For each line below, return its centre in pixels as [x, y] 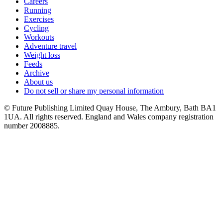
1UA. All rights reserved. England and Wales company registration [109, 117]
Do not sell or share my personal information [94, 91]
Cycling [36, 28]
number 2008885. [32, 126]
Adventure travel [50, 46]
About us [38, 82]
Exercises [39, 19]
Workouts [39, 37]
